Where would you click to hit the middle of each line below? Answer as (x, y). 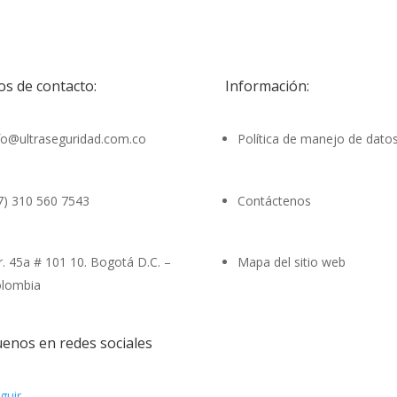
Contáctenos (274, 200)
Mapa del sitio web (291, 262)
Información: (267, 86)
